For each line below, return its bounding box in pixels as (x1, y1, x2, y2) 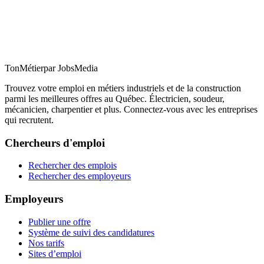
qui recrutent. (5, 115, 54, 126)
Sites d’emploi (28, 248, 81, 259)
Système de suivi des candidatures (28, 227, 154, 237)
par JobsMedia (44, 63, 98, 74)
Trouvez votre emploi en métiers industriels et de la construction (5, 83, 241, 94)
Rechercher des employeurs (28, 171, 131, 181)
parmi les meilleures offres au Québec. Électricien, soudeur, (5, 94, 225, 104)
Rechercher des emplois (28, 160, 117, 171)
